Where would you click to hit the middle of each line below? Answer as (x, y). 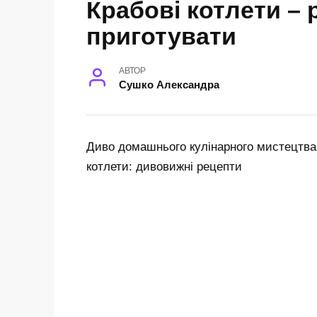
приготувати (161, 36)
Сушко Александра (169, 85)
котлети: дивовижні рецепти (164, 167)
